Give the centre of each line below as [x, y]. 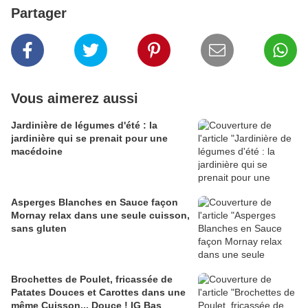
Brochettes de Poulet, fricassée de [92, 279]
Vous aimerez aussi [75, 99]
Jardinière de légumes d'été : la [84, 125]
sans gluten [39, 229]
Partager [39, 13]
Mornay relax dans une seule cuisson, [100, 216]
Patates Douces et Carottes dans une [98, 293]
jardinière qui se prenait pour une [89, 139]
